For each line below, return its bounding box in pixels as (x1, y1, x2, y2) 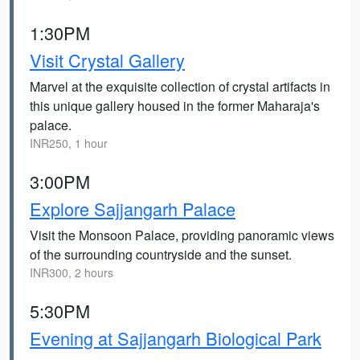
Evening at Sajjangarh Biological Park (30, 325, 321, 350)
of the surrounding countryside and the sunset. (30, 245, 292, 264)
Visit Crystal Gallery (30, 47, 185, 72)
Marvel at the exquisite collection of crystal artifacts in (30, 77, 330, 96)
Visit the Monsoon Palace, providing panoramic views (30, 226, 334, 244)
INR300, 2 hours (30, 264, 113, 280)
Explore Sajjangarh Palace (30, 196, 235, 221)
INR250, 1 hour (30, 135, 108, 151)
